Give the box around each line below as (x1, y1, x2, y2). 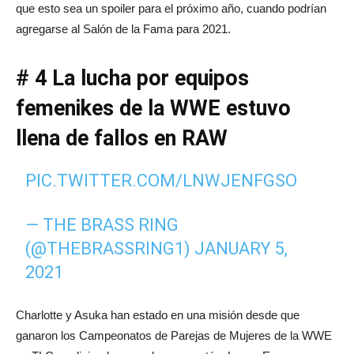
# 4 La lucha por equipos (16, 65, 249, 91)
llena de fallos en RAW (16, 125, 228, 151)
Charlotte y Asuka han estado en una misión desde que (16, 307, 299, 322)
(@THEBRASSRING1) (25, 238, 195, 258)
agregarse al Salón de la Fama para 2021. (16, 21, 231, 36)
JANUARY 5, (194, 238, 288, 258)
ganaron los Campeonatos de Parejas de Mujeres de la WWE (16, 328, 332, 342)
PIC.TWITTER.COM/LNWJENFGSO (25, 170, 298, 190)
